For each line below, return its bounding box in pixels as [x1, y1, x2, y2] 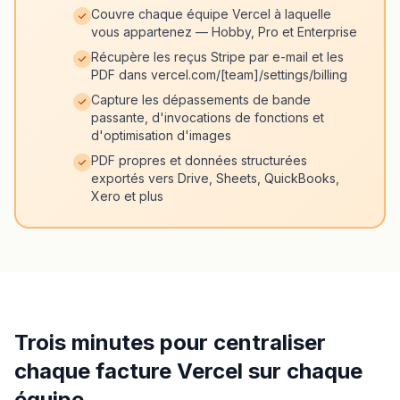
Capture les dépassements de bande [91, 92, 311, 107]
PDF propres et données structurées [91, 153, 307, 168]
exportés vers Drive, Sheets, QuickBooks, [91, 171, 339, 186]
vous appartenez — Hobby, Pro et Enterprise [91, 24, 357, 39]
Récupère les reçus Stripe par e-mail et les [91, 49, 344, 64]
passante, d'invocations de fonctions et [91, 110, 324, 125]
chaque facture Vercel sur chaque [14, 358, 362, 384]
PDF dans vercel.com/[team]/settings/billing [91, 67, 347, 82]
